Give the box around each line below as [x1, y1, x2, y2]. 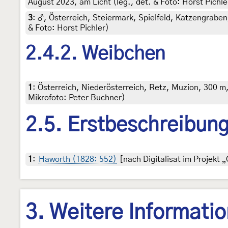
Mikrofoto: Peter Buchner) [28, 94, 125, 102]
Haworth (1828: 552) [39, 155, 117, 163]
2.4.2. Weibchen [25, 44, 165, 63]
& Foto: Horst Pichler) [28, 23, 109, 32]
